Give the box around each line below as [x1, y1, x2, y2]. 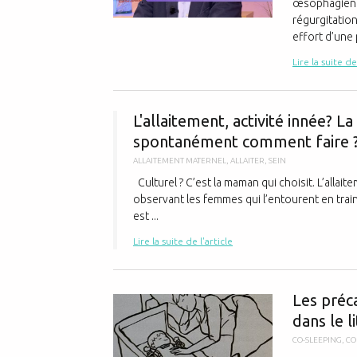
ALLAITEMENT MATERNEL [133, 156, 226, 165]
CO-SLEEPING [292, 335, 342, 344]
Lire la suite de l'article [133, 236, 233, 246]
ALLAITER [230, 156, 265, 165]
